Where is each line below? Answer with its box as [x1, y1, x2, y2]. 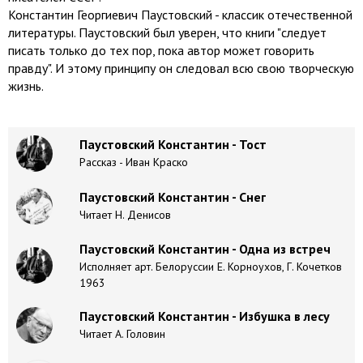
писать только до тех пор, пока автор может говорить [8, 42, 314, 58]
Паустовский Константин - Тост [79, 136, 267, 152]
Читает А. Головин [79, 327, 165, 341]
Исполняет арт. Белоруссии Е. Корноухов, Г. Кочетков [79, 259, 342, 274]
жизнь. [8, 78, 44, 94]
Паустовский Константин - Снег [79, 189, 266, 205]
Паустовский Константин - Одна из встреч [79, 241, 331, 257]
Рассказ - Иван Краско [79, 155, 188, 169]
